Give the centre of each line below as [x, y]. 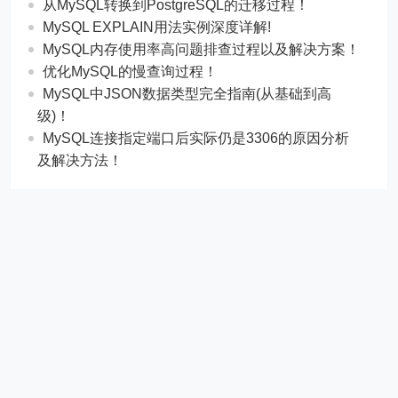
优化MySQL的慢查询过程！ [131, 71]
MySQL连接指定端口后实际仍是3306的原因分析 [196, 138]
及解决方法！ [80, 160]
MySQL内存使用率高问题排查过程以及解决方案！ [202, 49]
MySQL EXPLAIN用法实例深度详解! [157, 27]
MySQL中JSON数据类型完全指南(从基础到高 [187, 93]
